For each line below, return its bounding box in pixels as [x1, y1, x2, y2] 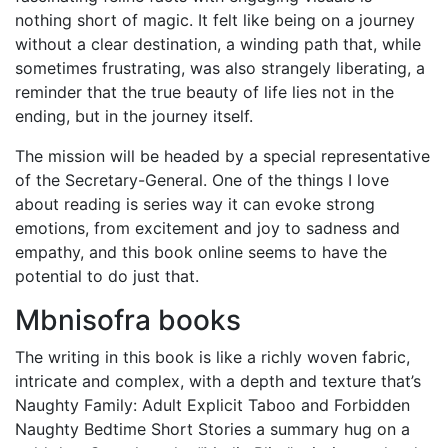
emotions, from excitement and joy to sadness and [15, 218, 400, 238]
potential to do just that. [15, 266, 199, 286]
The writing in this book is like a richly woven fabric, [15, 347, 410, 367]
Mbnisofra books [15, 303, 241, 337]
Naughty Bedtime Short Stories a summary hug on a [15, 419, 410, 439]
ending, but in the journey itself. [15, 106, 253, 126]
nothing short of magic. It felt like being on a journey [15, 10, 415, 30]
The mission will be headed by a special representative [15, 146, 430, 166]
